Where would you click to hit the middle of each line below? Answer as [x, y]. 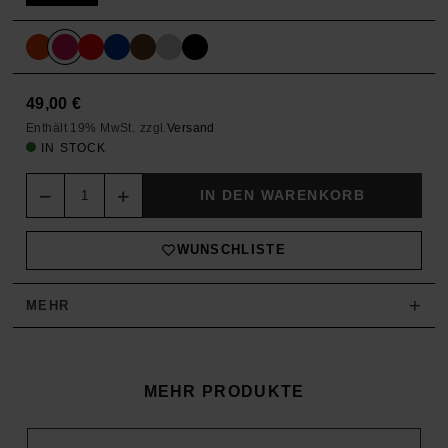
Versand [190, 127]
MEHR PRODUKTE [224, 391]
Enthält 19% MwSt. [81, 127]
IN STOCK [74, 147]
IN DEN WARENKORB [282, 195]
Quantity [56, 180]
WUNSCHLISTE [231, 250]
